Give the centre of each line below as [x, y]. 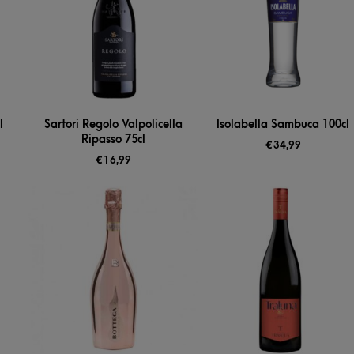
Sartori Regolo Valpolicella [113, 125]
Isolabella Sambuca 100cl [283, 125]
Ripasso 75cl [113, 140]
